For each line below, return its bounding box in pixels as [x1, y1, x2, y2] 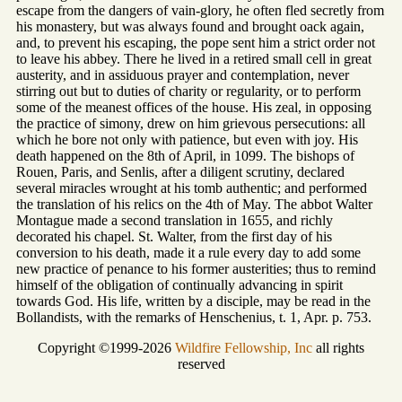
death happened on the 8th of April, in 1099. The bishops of [16, 147, 354, 163]
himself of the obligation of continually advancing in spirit [16, 276, 343, 293]
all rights [312, 339, 364, 355]
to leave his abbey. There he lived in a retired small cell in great [16, 50, 371, 66]
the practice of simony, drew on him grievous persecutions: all [16, 115, 365, 131]
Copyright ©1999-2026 [38, 339, 175, 355]
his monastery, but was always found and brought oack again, [16, 18, 364, 34]
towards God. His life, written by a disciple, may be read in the [16, 293, 371, 309]
